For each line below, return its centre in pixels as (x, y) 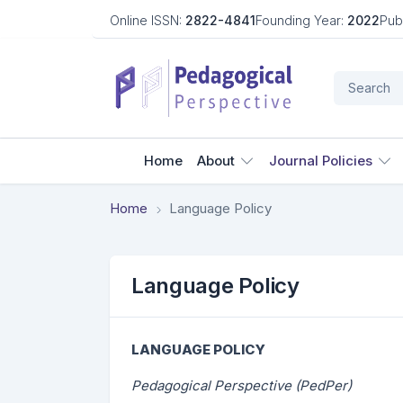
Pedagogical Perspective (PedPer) (242, 385)
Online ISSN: (146, 20)
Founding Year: (300, 20)
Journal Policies (320, 161)
